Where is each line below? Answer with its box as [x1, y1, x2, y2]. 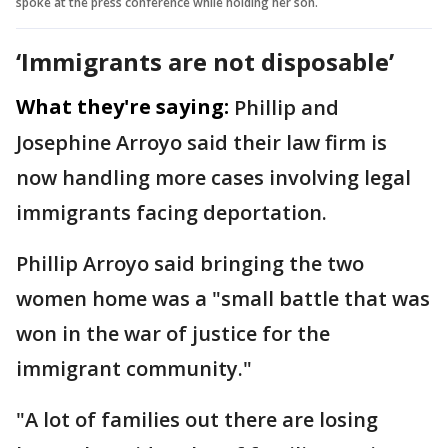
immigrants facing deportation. [16, 198, 327, 226]
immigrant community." [16, 354, 257, 382]
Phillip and [234, 93, 339, 121]
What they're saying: [16, 92, 229, 120]
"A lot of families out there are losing [16, 405, 378, 433]
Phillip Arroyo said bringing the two [16, 249, 364, 277]
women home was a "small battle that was [16, 284, 430, 312]
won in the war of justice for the [16, 319, 330, 347]
